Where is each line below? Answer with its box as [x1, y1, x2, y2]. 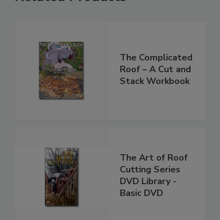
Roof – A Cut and [120, 63, 191, 75]
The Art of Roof [120, 152, 188, 164]
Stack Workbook [120, 75, 190, 87]
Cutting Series [120, 164, 180, 175]
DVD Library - [120, 175, 176, 187]
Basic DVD [120, 187, 163, 199]
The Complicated [120, 52, 192, 63]
